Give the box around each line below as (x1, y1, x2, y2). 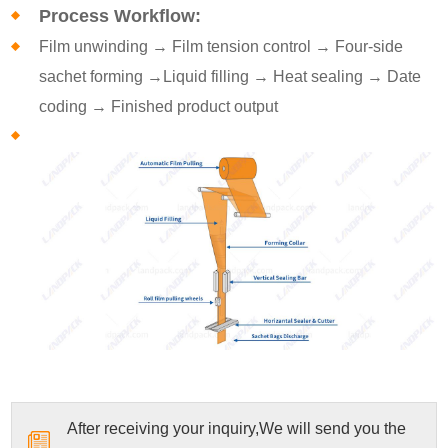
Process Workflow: (39, 5, 202, 26)
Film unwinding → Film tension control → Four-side (39, 37, 404, 55)
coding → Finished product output (39, 97, 279, 115)
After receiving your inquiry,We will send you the (67, 420, 407, 438)
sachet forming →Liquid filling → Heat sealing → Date (39, 67, 422, 85)
